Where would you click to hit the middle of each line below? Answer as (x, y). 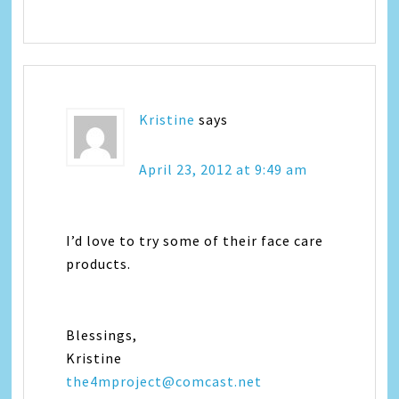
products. (99, 264)
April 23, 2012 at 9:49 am (224, 169)
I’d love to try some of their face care (195, 240)
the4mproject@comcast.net (164, 381)
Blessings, (102, 335)
